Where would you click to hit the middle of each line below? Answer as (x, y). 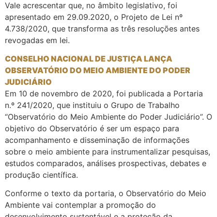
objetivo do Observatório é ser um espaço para (92, 129)
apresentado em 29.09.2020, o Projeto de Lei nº (94, 17)
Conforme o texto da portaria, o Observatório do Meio (106, 194)
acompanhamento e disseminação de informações (97, 140)
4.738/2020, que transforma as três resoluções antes (102, 28)
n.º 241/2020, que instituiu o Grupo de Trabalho (92, 105)
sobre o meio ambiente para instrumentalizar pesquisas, (108, 152)
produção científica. (41, 175)
